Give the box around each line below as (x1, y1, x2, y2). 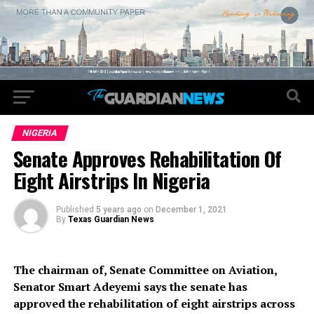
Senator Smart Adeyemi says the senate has (13, 279, 247, 295)
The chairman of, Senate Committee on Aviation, (13, 262, 277, 278)
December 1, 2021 (155, 205, 227, 215)
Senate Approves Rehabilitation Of (13, 144, 282, 174)
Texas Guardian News (67, 214, 154, 225)
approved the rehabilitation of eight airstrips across (13, 296, 295, 312)
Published (55, 205, 94, 215)
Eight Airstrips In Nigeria (13, 165, 210, 196)
